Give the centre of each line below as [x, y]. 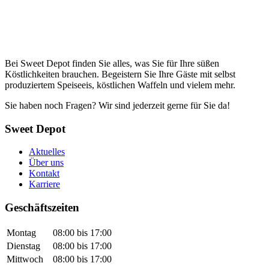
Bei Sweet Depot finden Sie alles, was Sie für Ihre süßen [112, 63]
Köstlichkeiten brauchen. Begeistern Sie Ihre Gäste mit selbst [120, 74]
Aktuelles [47, 152]
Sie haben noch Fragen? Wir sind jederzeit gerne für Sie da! [117, 105]
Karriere [44, 184]
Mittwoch [25, 259]
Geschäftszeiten [42, 207]
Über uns [46, 163]
